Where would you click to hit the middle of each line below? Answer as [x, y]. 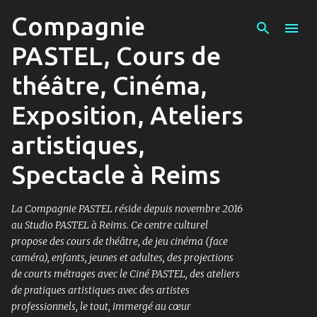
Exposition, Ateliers [127, 115]
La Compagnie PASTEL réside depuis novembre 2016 [127, 209]
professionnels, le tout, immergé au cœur [101, 306]
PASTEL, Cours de [116, 56]
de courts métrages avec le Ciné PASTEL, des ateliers [126, 274]
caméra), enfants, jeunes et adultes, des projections [122, 258]
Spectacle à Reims [116, 174]
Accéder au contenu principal [158, 18]
